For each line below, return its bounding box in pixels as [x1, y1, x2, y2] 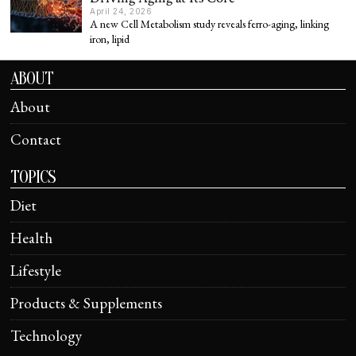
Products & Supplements [10, 292, 163, 313]
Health [10, 227, 53, 248]
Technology [10, 325, 83, 346]
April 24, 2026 [90, 6, 153, 16]
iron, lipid [90, 31, 130, 46]
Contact [10, 129, 62, 149]
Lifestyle [10, 260, 62, 281]
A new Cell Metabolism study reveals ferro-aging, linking [90, 16, 330, 31]
